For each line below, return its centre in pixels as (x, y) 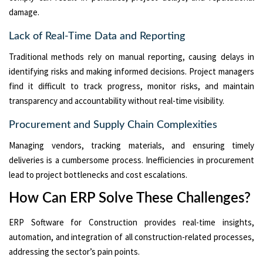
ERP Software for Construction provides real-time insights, (131, 222)
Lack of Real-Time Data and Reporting (97, 36)
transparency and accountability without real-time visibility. (117, 100)
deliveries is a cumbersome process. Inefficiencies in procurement (131, 160)
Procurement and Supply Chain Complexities (113, 125)
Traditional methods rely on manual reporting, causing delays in (131, 56)
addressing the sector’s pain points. (74, 251)
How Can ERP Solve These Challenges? (130, 198)
